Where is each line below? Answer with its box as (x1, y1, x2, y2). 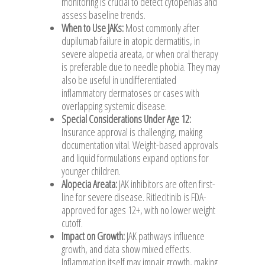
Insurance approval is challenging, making (62, 124, 202, 139)
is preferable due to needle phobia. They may (62, 59, 220, 74)
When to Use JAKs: (62, 20, 124, 35)
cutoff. (62, 215, 83, 230)
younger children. (62, 163, 121, 178)
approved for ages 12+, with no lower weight (62, 202, 215, 217)
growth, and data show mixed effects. (62, 241, 191, 256)
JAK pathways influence (125, 228, 205, 243)
